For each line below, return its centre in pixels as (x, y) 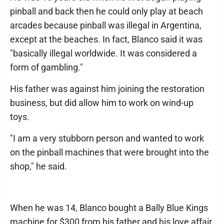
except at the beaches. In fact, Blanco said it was (106, 39)
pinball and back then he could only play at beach (106, 11)
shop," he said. (38, 166)
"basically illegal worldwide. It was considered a (103, 53)
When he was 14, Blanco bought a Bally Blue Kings (109, 208)
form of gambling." (46, 67)
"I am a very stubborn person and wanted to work (107, 138)
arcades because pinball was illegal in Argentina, (106, 25)
